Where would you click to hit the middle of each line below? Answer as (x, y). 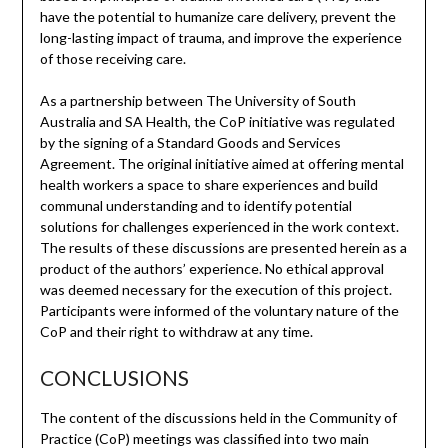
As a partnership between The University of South (197, 101)
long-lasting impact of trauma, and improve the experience (220, 38)
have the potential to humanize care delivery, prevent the (217, 17)
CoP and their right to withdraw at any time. (176, 332)
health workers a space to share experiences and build (208, 185)
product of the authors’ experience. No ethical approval (211, 269)
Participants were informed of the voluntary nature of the (219, 311)
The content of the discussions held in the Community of (218, 418)
